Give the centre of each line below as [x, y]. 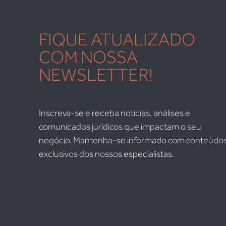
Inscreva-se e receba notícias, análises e [115, 113]
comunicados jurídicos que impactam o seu [120, 127]
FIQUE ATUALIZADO [117, 39]
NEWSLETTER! [96, 75]
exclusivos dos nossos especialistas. [106, 154]
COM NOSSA [88, 57]
